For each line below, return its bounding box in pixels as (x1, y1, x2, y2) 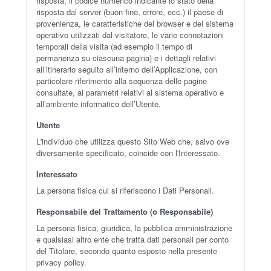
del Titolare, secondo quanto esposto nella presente (36, 245, 217, 256)
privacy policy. (36, 256, 87, 268)
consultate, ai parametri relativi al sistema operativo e (36, 87, 224, 98)
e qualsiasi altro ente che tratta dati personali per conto (36, 233, 229, 245)
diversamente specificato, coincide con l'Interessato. (36, 147, 220, 158)
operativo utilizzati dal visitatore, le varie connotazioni (36, 29, 224, 41)
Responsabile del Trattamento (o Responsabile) (36, 206, 213, 217)
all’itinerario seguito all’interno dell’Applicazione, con (36, 64, 217, 75)
